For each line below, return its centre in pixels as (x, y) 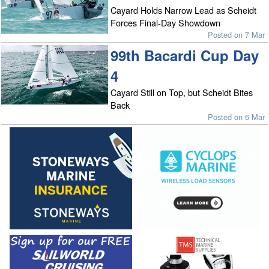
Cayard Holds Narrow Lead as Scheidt (184, 10)
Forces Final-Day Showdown (166, 23)
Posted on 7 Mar (237, 35)
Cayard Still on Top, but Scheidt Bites (182, 92)
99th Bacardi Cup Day (185, 55)
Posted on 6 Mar (237, 116)
